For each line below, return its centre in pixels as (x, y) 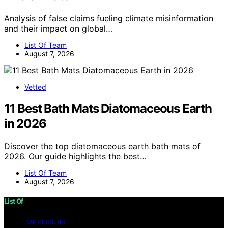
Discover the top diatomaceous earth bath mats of (102, 146)
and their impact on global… (58, 28)
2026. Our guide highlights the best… (75, 156)
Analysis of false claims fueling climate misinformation (109, 18)
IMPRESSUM (45, 222)
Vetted (35, 87)
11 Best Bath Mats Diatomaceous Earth (108, 108)
